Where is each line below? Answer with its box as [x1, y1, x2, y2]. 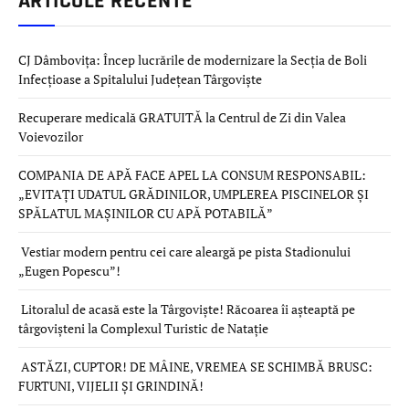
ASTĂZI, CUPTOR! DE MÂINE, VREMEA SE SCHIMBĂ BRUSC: [18, 357, 372, 375]
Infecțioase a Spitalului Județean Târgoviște [18, 69, 262, 88]
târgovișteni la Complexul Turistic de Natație [18, 319, 268, 337]
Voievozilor [18, 127, 83, 145]
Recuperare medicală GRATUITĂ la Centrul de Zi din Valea [18, 108, 346, 126]
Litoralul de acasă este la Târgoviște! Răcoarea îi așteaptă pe [18, 299, 355, 318]
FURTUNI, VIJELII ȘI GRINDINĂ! [18, 376, 206, 394]
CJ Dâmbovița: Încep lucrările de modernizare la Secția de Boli [18, 50, 367, 68]
